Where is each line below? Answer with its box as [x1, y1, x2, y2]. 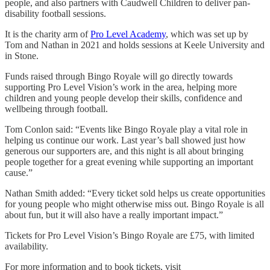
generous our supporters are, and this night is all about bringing [5, 145, 243, 156]
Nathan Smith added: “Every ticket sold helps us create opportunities [5, 187, 265, 198]
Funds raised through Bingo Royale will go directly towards [5, 71, 233, 81]
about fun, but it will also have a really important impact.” [5, 209, 223, 220]
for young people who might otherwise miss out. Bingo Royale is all [5, 198, 264, 209]
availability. [5, 240, 48, 251]
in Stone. [5, 50, 39, 61]
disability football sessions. [5, 8, 106, 19]
